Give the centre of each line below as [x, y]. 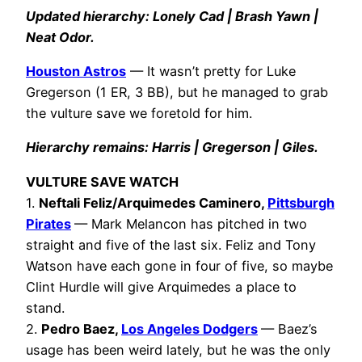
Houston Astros [76, 72]
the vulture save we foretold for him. [139, 114]
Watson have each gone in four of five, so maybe [179, 265]
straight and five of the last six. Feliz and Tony [171, 244]
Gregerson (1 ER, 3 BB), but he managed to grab [177, 93]
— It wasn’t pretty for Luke [211, 72]
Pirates [48, 223]
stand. [45, 307]
